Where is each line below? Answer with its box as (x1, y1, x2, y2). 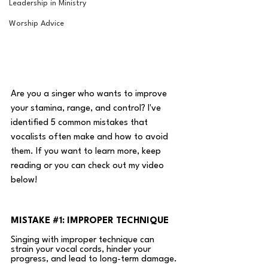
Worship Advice (9, 20, 64, 28)
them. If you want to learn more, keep (11, 147, 163, 157)
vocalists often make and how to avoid (11, 133, 170, 142)
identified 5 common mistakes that (11, 118, 150, 128)
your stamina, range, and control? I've (11, 104, 163, 114)
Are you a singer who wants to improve (11, 90, 169, 99)
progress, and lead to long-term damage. (11, 255, 179, 264)
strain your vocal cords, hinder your (11, 245, 153, 255)
